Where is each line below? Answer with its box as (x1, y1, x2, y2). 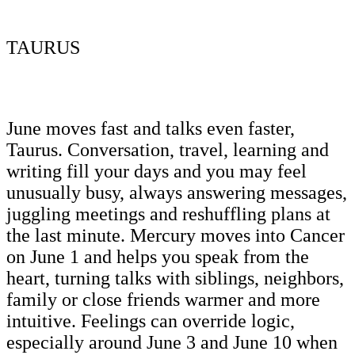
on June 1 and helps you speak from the (6, 246, 309, 267)
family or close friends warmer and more (6, 288, 320, 310)
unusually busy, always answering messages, (6, 181, 347, 203)
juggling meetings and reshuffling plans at (6, 203, 330, 224)
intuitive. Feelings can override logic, (6, 310, 295, 331)
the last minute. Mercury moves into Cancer (6, 224, 345, 246)
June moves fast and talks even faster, (6, 117, 295, 139)
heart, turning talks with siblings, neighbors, (6, 267, 344, 288)
